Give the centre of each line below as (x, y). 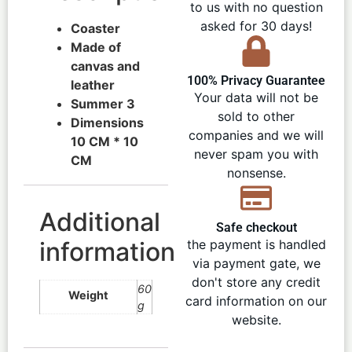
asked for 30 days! (256, 26)
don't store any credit (256, 282)
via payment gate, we (256, 264)
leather (93, 84)
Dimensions (107, 122)
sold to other (256, 117)
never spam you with (256, 154)
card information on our (256, 301)
